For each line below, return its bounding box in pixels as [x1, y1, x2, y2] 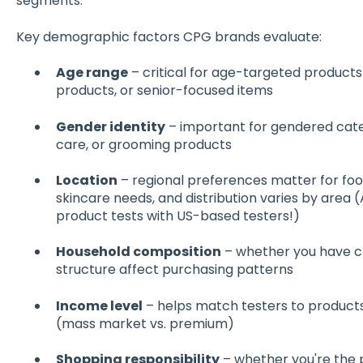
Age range [55, 63, 128, 83]
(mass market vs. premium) [55, 314, 234, 333]
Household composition [55, 242, 221, 262]
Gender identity [55, 117, 165, 136]
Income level [55, 296, 143, 315]
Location [55, 170, 117, 190]
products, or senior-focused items [55, 81, 273, 100]
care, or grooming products [55, 135, 232, 154]
